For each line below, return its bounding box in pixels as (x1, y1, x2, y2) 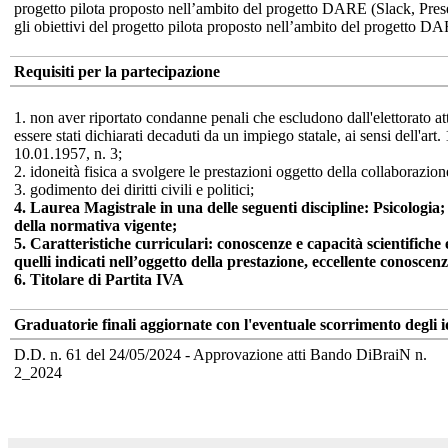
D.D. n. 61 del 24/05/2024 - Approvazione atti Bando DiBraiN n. (14, 345, 427, 363)
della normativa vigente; (14, 216, 177, 234)
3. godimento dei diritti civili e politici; (14, 180, 254, 198)
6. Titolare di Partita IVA (14, 270, 184, 288)
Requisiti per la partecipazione (14, 62, 220, 80)
